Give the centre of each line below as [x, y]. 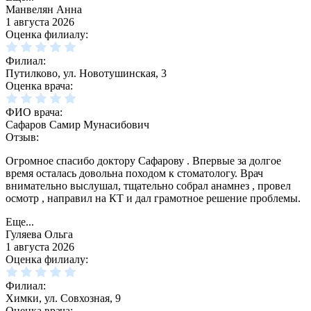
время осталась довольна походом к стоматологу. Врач [134, 174]
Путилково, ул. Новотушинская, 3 [86, 74]
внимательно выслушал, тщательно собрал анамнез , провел [148, 186]
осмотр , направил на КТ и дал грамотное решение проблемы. [153, 199]
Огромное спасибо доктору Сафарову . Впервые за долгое [143, 161]
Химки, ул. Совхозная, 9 [63, 299]
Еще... [20, 222]
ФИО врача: [34, 112]
